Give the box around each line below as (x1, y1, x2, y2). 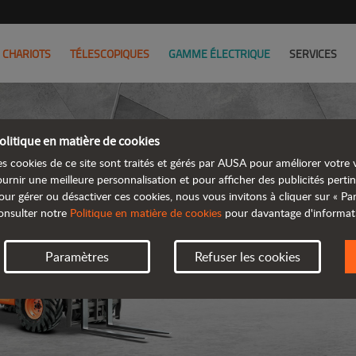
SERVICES (289, 46, 337, 61)
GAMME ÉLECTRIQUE (168, 46, 270, 61)
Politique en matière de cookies (70, 205, 222, 220)
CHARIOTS (2, 46, 51, 61)
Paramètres (45, 248, 110, 265)
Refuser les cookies (194, 248, 300, 265)
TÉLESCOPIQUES (70, 46, 149, 61)
